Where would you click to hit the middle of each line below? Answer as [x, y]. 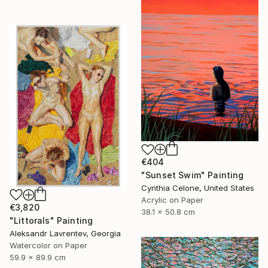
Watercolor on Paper [48, 245]
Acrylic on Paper [172, 200]
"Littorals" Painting [51, 220]
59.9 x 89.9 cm [38, 257]
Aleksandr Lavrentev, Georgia [65, 233]
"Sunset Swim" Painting [193, 175]
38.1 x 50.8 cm [168, 212]
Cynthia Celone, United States [198, 188]
